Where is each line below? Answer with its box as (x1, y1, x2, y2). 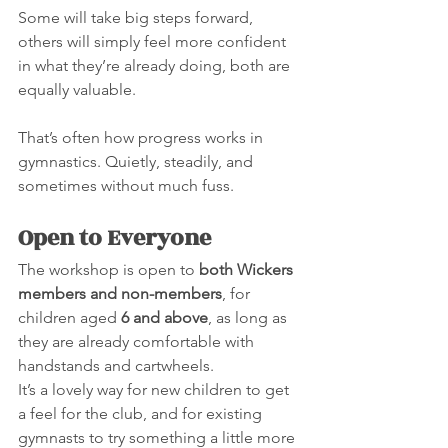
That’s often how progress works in (18, 128, 267, 147)
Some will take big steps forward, (18, 8, 257, 27)
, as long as (208, 308, 291, 327)
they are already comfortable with (18, 332, 258, 351)
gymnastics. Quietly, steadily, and (18, 152, 257, 171)
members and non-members (18, 284, 222, 303)
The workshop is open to (18, 260, 199, 279)
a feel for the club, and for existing (18, 404, 266, 423)
